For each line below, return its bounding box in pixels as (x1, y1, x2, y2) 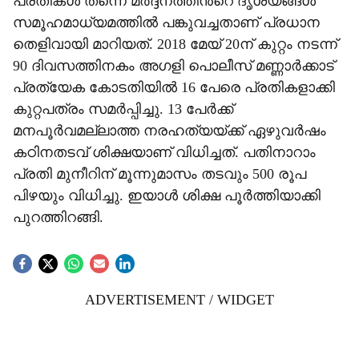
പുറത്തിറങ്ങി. (13, 209, 103, 225)
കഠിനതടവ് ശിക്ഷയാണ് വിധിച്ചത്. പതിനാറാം (13, 144, 316, 160)
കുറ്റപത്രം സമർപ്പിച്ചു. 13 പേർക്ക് (13, 101, 233, 117)
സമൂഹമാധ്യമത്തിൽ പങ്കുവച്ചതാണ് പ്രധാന (13, 14, 320, 30)
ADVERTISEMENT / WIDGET (85, 292, 274, 308)
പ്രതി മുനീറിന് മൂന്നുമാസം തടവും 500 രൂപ (13, 166, 306, 182)
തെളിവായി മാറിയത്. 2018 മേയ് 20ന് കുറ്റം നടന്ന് (13, 36, 337, 52)
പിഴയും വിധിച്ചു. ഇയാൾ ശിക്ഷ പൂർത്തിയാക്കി (13, 188, 321, 204)
